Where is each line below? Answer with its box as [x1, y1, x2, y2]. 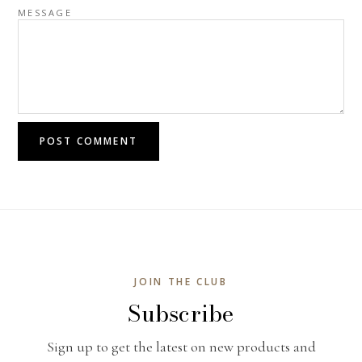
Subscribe [128, 295, 234, 330]
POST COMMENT [40, 133, 137, 148]
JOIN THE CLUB [134, 274, 228, 288]
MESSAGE [18, 6, 72, 19]
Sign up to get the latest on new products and [46, 337, 316, 356]
